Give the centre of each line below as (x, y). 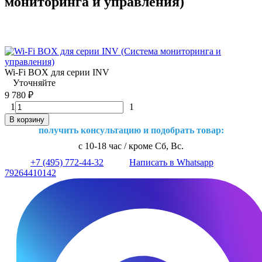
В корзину (27, 119)
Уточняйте (34, 82)
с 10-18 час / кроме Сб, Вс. (131, 146)
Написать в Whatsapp (171, 162)
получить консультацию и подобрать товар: (131, 130)
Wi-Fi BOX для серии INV (57, 72)
